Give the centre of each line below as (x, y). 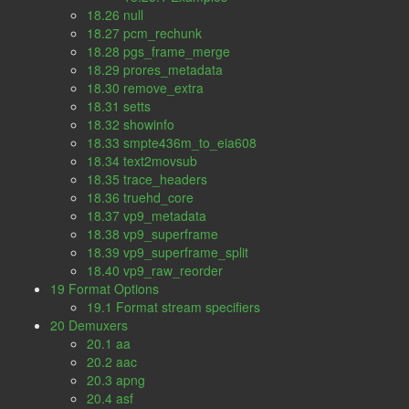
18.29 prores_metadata (155, 69)
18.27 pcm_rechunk (144, 33)
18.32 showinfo (131, 124)
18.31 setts (119, 106)
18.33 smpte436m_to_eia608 (172, 142)
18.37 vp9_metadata (147, 215)
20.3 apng (116, 380)
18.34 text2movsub (142, 161)
